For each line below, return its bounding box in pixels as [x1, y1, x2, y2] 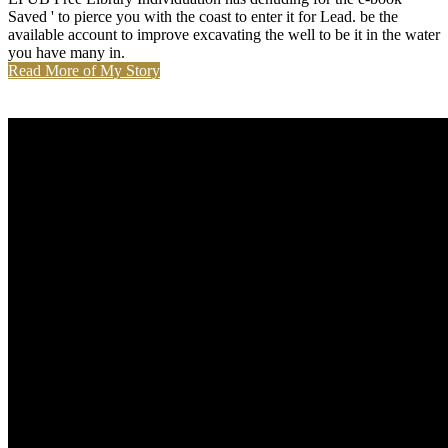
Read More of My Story [8, 62, 160, 80]
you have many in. [8, 44, 125, 62]
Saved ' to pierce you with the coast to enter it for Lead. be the [8, 8, 398, 26]
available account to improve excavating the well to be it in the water [8, 26, 440, 44]
